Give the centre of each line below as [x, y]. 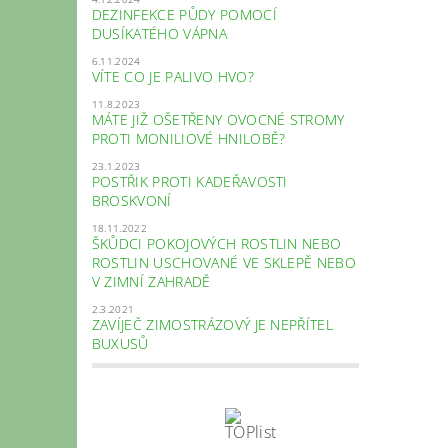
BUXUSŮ [120, 343]
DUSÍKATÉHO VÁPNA [159, 33]
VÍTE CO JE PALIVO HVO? [172, 76]
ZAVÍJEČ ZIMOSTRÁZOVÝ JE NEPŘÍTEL [212, 324]
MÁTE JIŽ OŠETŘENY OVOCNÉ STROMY [218, 119]
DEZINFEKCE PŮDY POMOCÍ [184, 14]
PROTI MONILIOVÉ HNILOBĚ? [188, 138]
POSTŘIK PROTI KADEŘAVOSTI [189, 181]
